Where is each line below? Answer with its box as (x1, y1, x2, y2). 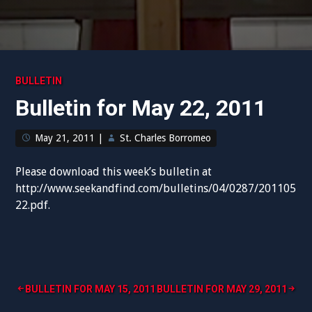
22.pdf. (15, 198, 51, 212)
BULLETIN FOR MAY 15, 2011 (25, 283, 156, 295)
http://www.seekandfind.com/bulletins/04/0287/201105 (15, 182, 297, 195)
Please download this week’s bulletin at (15, 165, 212, 178)
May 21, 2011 (35, 132, 95, 143)
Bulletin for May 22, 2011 (15, 95, 267, 121)
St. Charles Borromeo (120, 132, 212, 143)
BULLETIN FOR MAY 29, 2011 (156, 283, 287, 295)
